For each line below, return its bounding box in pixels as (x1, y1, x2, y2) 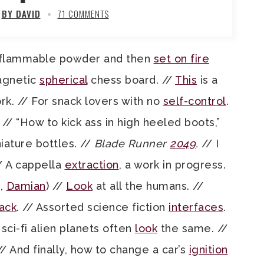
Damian (6, 180, 46, 192)
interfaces (169, 201, 223, 213)
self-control (163, 95, 226, 107)
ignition (189, 243, 228, 256)
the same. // (157, 222, 228, 235)
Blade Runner (94, 137, 170, 150)
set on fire (153, 52, 209, 65)
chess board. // (87, 74, 175, 86)
